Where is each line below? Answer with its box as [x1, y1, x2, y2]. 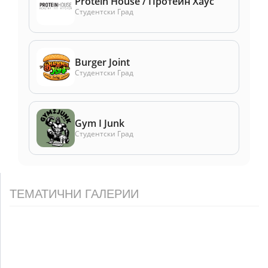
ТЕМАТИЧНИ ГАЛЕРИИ [10, 187, 139, 200]
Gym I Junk [75, 117, 124, 130]
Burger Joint [75, 56, 130, 69]
